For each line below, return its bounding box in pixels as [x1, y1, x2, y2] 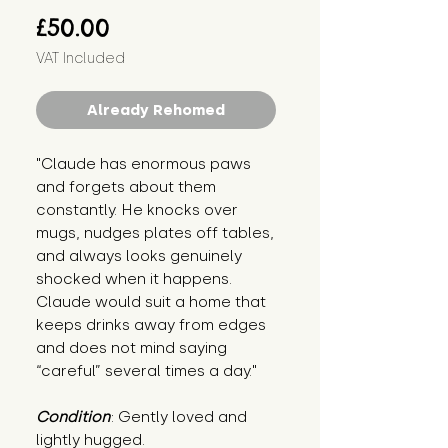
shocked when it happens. [36, 270, 232, 289]
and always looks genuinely [36, 247, 242, 266]
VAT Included [36, 50, 125, 68]
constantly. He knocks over [36, 201, 238, 220]
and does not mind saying [36, 339, 227, 358]
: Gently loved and [111, 408, 247, 427]
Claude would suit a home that [36, 293, 266, 312]
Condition [36, 408, 110, 427]
